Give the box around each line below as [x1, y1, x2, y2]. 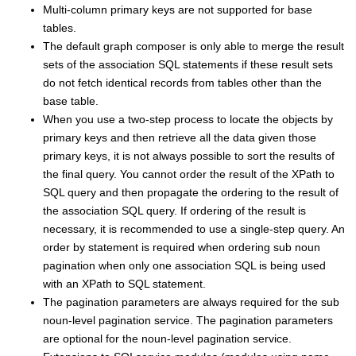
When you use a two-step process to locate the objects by [43, 112, 333, 126]
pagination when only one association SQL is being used [43, 258, 326, 272]
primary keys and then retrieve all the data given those [43, 130, 316, 144]
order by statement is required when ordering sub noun [43, 240, 320, 253]
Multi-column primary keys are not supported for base [43, 2, 312, 16]
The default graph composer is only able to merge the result [43, 39, 344, 52]
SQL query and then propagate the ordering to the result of [43, 185, 339, 199]
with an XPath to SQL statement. [43, 277, 206, 290]
